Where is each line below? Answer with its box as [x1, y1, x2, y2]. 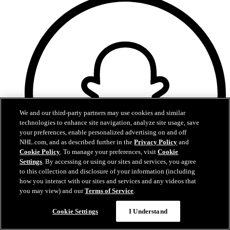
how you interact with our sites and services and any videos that [20, 177, 197, 185]
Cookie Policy [20, 148, 61, 156]
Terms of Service [85, 187, 134, 195]
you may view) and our [20, 187, 85, 195]
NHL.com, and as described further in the [20, 138, 135, 146]
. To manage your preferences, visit [60, 148, 158, 156]
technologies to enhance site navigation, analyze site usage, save [20, 119, 200, 126]
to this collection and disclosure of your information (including [20, 167, 196, 175]
